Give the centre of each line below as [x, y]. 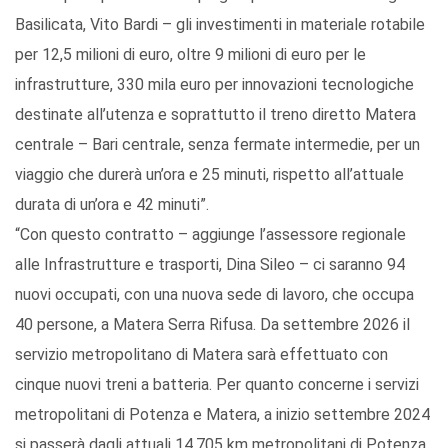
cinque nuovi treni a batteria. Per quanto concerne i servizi [217, 385]
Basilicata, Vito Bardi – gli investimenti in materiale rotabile [220, 25]
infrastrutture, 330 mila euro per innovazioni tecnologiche [214, 85]
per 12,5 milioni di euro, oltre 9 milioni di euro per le [190, 55]
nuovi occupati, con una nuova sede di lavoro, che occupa [214, 295]
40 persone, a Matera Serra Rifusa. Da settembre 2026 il [212, 325]
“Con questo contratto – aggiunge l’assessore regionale [210, 235]
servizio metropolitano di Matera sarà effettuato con [201, 355]
